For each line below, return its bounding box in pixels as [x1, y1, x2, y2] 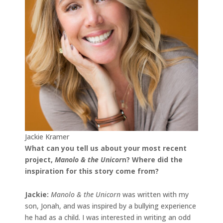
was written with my [120, 190, 189, 200]
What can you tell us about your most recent [25, 143, 187, 153]
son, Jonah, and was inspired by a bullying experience [25, 201, 196, 211]
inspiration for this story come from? [25, 166, 159, 176]
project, [25, 155, 53, 165]
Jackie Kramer [25, 132, 69, 142]
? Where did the [126, 155, 183, 165]
